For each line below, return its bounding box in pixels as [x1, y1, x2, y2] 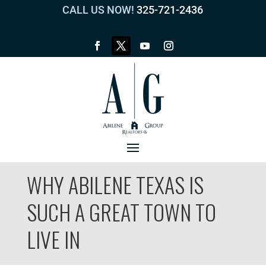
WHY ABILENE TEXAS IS [26, 169, 204, 200]
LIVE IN [26, 223, 80, 255]
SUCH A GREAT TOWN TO [26, 196, 216, 227]
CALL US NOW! [62, 4, 135, 16]
